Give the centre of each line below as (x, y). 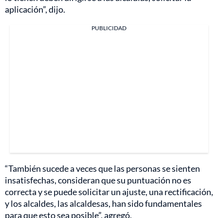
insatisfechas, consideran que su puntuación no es (98, 180)
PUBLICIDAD (109, 28)
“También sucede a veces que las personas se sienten (102, 168)
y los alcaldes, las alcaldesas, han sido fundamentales (103, 203)
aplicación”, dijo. (35, 9)
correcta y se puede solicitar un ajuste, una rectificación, (109, 191)
